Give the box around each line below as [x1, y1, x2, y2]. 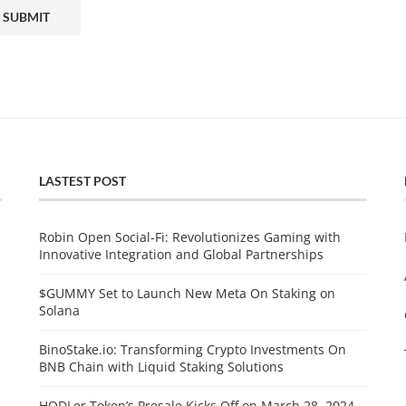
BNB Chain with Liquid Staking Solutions [38, 357, 284, 375]
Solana [38, 301, 80, 319]
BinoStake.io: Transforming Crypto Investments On [38, 340, 346, 358]
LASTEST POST [38, 172, 126, 188]
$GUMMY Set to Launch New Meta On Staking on [38, 284, 335, 302]
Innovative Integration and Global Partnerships [38, 245, 324, 263]
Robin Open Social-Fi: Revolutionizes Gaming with [38, 227, 341, 246]
